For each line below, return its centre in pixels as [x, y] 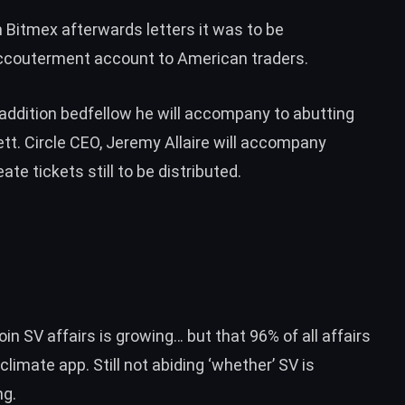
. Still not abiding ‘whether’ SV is [200, 365]
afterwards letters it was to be [171, 29]
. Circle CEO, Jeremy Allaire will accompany [172, 142]
